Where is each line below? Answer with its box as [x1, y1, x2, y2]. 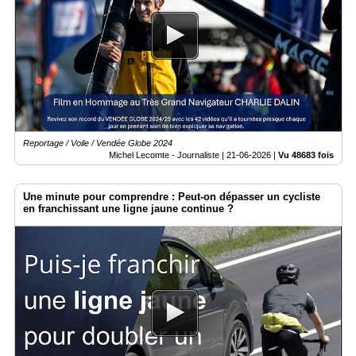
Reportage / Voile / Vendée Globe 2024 [23, 138, 172, 149]
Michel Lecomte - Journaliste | [109, 150, 226, 161]
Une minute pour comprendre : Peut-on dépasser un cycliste [23, 191, 320, 203]
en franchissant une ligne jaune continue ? [23, 203, 234, 215]
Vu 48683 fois [278, 150, 334, 161]
